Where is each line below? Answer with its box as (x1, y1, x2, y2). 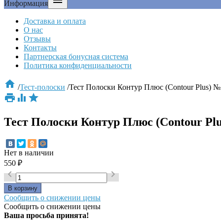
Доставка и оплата (24, 17, 86, 25)
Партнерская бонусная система (24, 52, 128, 61)
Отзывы (24, 35, 51, 43)
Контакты (24, 43, 57, 52)
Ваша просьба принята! (4, 211, 89, 220)
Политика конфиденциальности (24, 61, 132, 70)
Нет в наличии (4, 148, 54, 157)
